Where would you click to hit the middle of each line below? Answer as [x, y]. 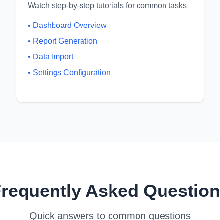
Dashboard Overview [70, 25]
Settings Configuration [72, 72]
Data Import [53, 57]
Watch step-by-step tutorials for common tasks [107, 6]
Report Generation [65, 41]
